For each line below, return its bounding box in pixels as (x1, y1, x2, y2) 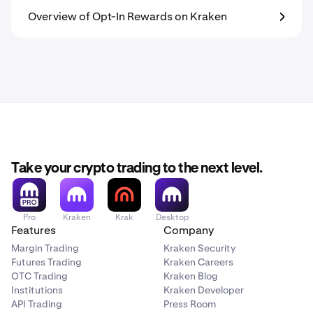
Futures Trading (11, 256, 82, 268)
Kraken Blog (163, 270, 218, 282)
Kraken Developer (163, 284, 244, 296)
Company (163, 223, 214, 238)
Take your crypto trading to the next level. (11, 161, 263, 175)
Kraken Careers (163, 256, 233, 268)
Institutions (11, 284, 63, 296)
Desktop (155, 212, 189, 223)
